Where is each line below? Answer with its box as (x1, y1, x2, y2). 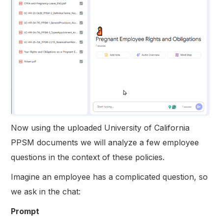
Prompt (11, 206, 40, 216)
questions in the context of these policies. (11, 152, 165, 162)
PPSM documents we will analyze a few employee (11, 137, 199, 147)
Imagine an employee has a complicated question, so (11, 171, 208, 182)
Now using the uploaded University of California (11, 122, 190, 133)
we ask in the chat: (11, 186, 81, 196)
